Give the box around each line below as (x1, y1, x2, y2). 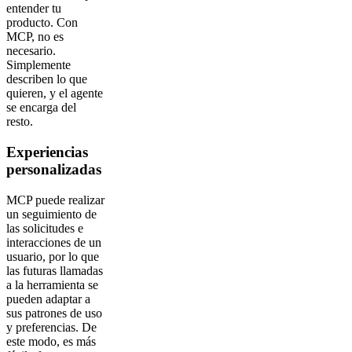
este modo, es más (6, 334, 96, 348)
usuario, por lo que (6, 249, 99, 263)
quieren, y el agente (6, 86, 103, 101)
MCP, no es (6, 30, 64, 44)
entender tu (6, 2, 61, 16)
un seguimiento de (6, 207, 97, 221)
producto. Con (6, 16, 78, 30)
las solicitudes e (6, 221, 83, 235)
